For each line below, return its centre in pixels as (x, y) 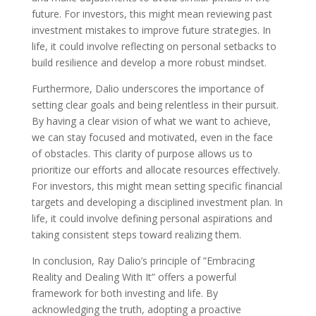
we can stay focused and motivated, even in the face (152, 137)
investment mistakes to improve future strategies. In (151, 30)
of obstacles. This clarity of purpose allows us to (142, 153)
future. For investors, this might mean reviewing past (152, 14)
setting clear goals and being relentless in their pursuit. (155, 105)
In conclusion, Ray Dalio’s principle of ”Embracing (143, 261)
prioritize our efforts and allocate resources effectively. (156, 170)
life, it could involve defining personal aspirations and (152, 218)
